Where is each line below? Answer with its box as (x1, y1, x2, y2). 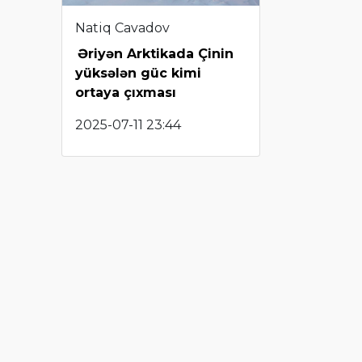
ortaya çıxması (75, 84, 176, 100)
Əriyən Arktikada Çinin (78, 45, 234, 61)
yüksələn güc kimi (75, 65, 201, 81)
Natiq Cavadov (75, 19, 170, 36)
